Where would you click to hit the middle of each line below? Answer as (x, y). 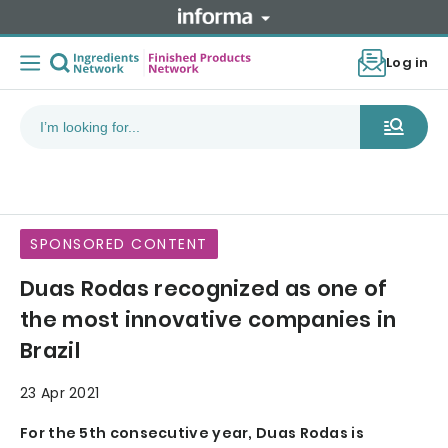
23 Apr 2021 (60, 393)
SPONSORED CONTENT (119, 244)
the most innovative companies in (208, 320)
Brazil (50, 351)
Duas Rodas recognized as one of (204, 289)
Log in (407, 63)
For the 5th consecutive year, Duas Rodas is (192, 433)
